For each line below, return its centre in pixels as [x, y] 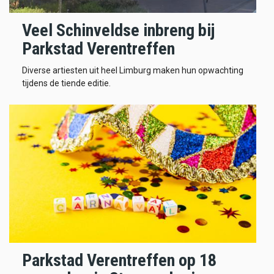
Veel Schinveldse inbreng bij [118, 30]
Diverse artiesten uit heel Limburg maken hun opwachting [133, 71]
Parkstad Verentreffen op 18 [119, 261]
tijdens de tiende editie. [66, 83]
